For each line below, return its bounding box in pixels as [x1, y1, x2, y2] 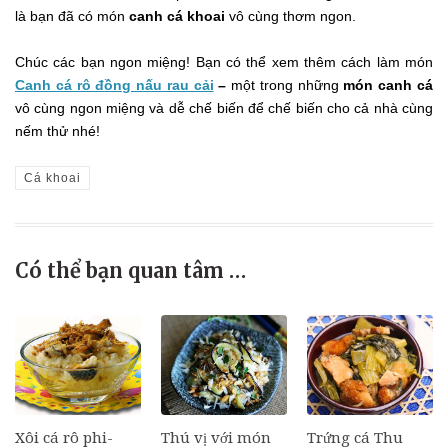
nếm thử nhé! [15, 122, 100, 139]
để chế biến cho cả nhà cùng [247, 99, 434, 116]
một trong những [231, 76, 339, 93]
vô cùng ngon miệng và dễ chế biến [15, 99, 244, 116]
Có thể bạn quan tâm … [15, 258, 246, 284]
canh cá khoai [129, 7, 225, 24]
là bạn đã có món [15, 7, 129, 24]
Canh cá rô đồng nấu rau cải [15, 76, 214, 93]
